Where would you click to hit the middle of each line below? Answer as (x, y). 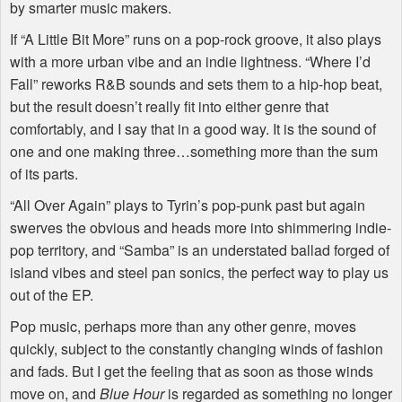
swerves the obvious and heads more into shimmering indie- (201, 228)
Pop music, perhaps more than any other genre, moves (183, 327)
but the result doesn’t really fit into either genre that (169, 107)
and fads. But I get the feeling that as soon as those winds (192, 371)
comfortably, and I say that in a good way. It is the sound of (193, 129)
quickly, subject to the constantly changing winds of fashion (197, 349)
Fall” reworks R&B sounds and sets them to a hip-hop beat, (196, 84)
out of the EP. (52, 295)
